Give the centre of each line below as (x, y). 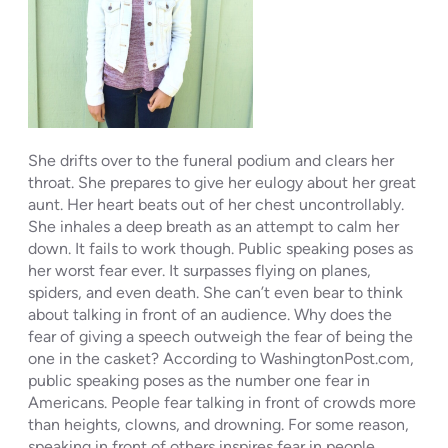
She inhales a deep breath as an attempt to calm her (213, 226)
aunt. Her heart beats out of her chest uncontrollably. (216, 204)
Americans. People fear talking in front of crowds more (222, 402)
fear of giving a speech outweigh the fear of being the (220, 336)
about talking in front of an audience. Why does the (210, 314)
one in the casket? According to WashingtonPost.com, (221, 358)
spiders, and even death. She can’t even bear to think (215, 292)
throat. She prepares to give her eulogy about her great (222, 182)
